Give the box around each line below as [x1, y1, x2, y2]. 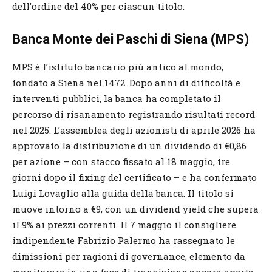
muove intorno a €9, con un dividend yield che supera [12, 202, 259, 215]
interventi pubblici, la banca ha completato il [12, 92, 221, 104]
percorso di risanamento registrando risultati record [12, 107, 255, 120]
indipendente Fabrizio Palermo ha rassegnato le [12, 234, 235, 246]
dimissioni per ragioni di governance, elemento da [12, 250, 245, 262]
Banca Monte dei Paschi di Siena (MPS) [12, 31, 249, 47]
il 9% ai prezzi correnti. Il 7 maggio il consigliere [12, 218, 236, 231]
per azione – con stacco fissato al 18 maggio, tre [12, 155, 230, 168]
